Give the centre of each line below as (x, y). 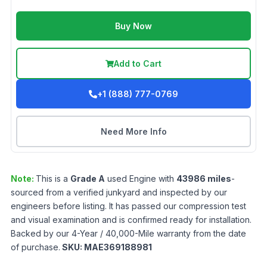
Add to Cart (138, 63)
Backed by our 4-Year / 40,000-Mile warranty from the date (128, 233)
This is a (53, 178)
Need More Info (133, 131)
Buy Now (133, 26)
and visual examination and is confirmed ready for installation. (131, 220)
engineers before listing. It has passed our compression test (128, 206)
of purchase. (35, 247)
